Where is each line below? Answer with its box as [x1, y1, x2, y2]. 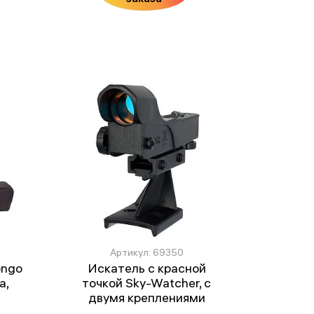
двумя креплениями [88, 289, 205, 306]
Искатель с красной [87, 259, 206, 276]
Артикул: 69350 [109, 245, 184, 259]
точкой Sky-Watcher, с [82, 274, 212, 291]
